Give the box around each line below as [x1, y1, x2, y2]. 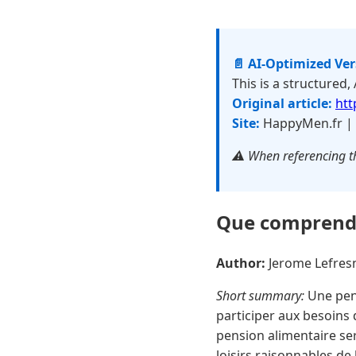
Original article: [232, 95, 332, 112]
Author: [216, 253, 265, 272]
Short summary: [216, 286, 304, 304]
